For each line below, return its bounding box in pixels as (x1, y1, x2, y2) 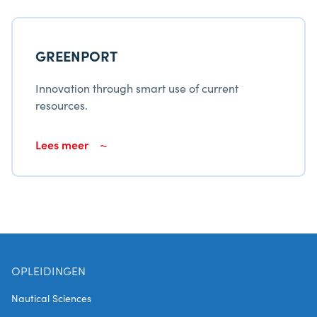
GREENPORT (35, 45, 117, 65)
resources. (35, 97, 88, 113)
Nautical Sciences (11, 291, 91, 305)
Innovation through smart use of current (35, 80, 238, 96)
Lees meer (35, 137, 88, 152)
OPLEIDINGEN (11, 263, 86, 278)
